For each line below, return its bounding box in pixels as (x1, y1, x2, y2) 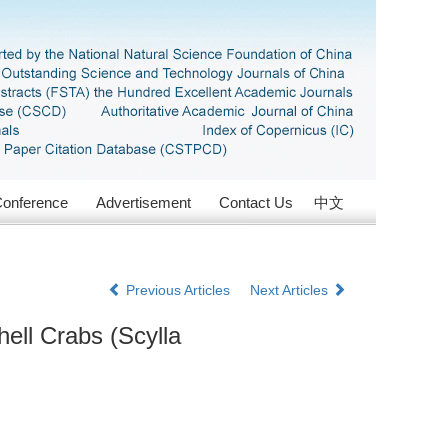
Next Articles (250, 282, 332, 298)
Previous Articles (122, 282, 234, 298)
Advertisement (96, 194, 191, 211)
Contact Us (219, 194, 293, 211)
